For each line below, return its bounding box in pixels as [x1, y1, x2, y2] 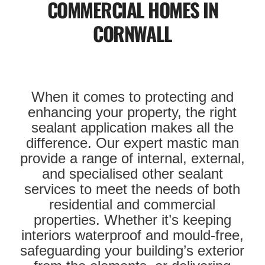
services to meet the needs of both [24, 181, 241, 198]
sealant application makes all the [31, 119, 234, 136]
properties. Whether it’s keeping [33, 212, 231, 228]
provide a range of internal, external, [20, 150, 245, 167]
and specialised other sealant [41, 166, 223, 182]
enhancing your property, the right [28, 104, 237, 121]
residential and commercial [49, 196, 216, 213]
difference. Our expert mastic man [25, 135, 239, 151]
